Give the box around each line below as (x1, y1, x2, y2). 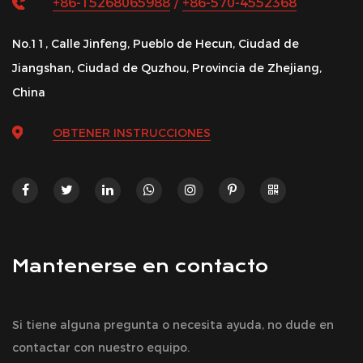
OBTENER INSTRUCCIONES (53, 125, 211, 140)
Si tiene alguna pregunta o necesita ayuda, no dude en (12, 317, 334, 332)
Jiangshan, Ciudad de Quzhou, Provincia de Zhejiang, (12, 60, 322, 75)
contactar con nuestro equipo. (12, 340, 190, 355)
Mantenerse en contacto (12, 255, 268, 276)
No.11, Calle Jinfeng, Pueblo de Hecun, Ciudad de (12, 36, 299, 51)
